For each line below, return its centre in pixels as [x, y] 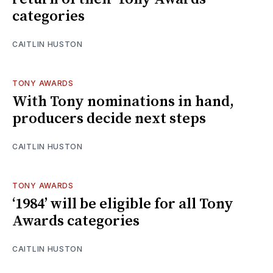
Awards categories [76, 221]
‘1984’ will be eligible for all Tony [123, 204]
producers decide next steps [109, 119]
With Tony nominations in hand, [123, 101]
